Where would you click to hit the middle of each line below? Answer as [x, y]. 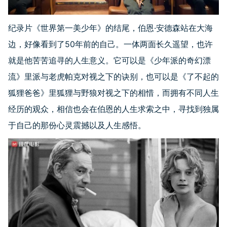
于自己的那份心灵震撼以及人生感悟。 [77, 125]
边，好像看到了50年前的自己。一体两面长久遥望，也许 [110, 44]
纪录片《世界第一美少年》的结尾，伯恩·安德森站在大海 [110, 28]
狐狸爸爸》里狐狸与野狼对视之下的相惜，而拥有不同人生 [113, 92]
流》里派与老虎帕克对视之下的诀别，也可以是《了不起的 [113, 76]
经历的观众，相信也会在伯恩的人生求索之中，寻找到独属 [113, 109]
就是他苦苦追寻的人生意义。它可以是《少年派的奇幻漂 [109, 60]
